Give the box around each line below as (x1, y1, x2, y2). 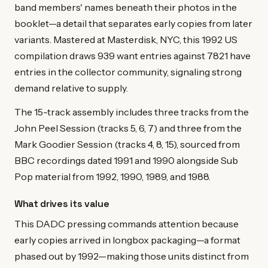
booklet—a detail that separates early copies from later (14, 17, 252, 29)
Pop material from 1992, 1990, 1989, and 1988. (14, 170, 211, 183)
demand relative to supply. (14, 81, 128, 94)
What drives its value (14, 197, 109, 211)
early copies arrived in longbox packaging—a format (14, 234, 240, 246)
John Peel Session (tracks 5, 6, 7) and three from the (14, 122, 242, 135)
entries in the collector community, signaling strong (14, 65, 242, 78)
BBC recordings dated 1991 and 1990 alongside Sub (14, 154, 238, 167)
